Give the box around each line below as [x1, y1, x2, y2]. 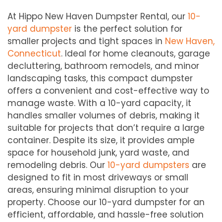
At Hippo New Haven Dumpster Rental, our [7, 10, 188, 23]
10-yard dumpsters [108, 159, 189, 171]
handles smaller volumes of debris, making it [7, 110, 200, 122]
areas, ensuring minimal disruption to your [7, 184, 189, 196]
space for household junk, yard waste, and [7, 147, 189, 159]
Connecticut [7, 48, 61, 60]
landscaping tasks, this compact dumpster [7, 72, 193, 85]
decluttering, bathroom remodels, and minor [7, 60, 199, 72]
